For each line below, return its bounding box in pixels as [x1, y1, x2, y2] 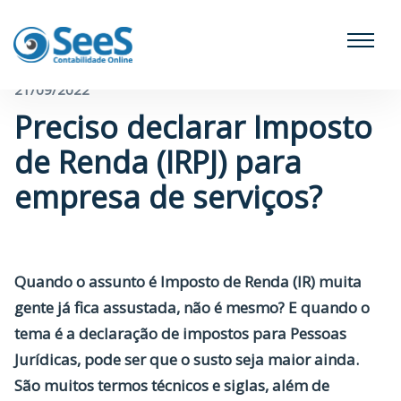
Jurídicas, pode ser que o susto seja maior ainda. [14, 349, 359, 370]
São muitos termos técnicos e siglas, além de [14, 375, 329, 396]
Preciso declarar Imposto [14, 107, 372, 148]
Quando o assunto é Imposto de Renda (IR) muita [14, 271, 362, 292]
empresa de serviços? [14, 176, 322, 218]
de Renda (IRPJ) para [14, 141, 302, 183]
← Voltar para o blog [14, 36, 155, 55]
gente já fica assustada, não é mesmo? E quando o [14, 297, 370, 318]
